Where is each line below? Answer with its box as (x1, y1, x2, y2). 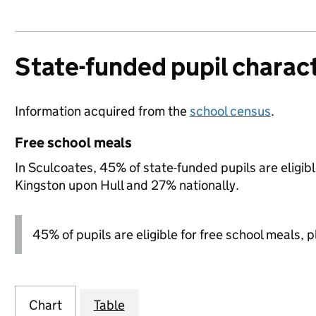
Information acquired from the (14, 103, 190, 119)
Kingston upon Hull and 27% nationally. (14, 177, 239, 193)
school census (189, 103, 271, 119)
